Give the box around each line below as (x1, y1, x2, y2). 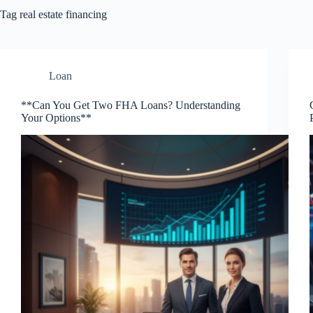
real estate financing (17, 8, 107, 20)
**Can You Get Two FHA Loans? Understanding (21, 99, 240, 111)
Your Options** (21, 112, 92, 124)
